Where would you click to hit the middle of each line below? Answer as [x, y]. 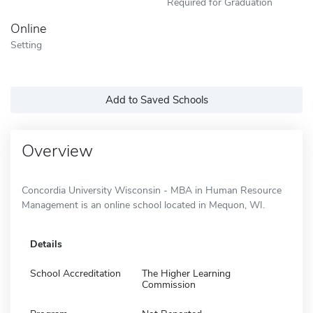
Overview [57, 151]
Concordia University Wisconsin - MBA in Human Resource [152, 190]
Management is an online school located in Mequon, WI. [143, 205]
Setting [26, 44]
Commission [169, 284]
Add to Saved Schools [156, 100]
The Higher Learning [186, 273]
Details [46, 244]
